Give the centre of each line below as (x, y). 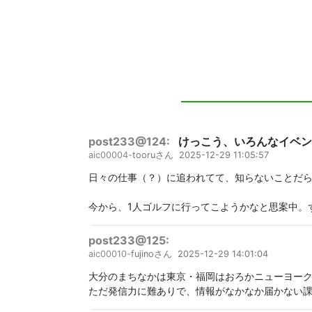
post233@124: (129, 142)
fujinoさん (151, 254)
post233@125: (129, 241)
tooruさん (153, 155)
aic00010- (110, 254)
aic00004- (110, 155)
